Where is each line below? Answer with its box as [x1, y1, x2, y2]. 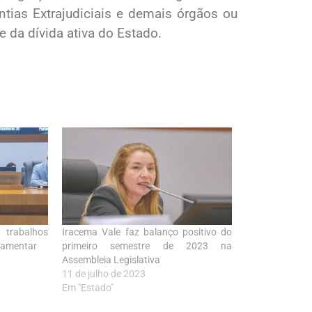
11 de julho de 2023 [62, 267, 146, 279]
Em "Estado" [62, 281, 114, 293]
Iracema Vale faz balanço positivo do [62, 226, 232, 237]
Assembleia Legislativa [62, 253, 161, 265]
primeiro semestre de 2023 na [62, 240, 232, 251]
